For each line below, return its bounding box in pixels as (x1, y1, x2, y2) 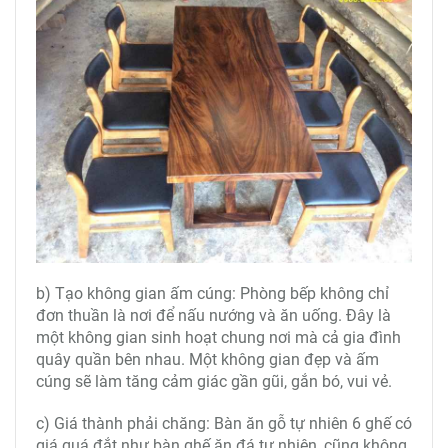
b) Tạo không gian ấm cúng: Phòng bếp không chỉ (36, 283, 389, 303)
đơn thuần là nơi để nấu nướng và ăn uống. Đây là (36, 305, 391, 325)
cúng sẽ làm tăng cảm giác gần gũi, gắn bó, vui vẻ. (36, 371, 396, 391)
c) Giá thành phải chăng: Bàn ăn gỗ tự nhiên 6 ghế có (36, 413, 412, 433)
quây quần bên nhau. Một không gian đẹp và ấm (36, 349, 379, 369)
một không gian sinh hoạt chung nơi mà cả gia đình (36, 327, 401, 347)
